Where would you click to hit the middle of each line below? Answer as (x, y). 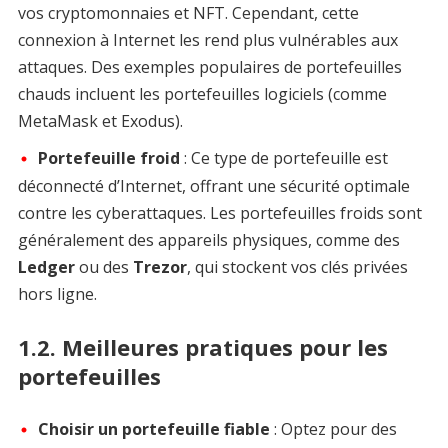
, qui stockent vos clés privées (297, 267)
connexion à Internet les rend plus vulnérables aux (207, 39)
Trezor (159, 267)
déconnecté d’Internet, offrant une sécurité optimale (213, 186)
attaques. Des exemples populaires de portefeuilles (209, 66)
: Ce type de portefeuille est (283, 157)
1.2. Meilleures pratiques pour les (202, 347)
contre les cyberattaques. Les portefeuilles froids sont (219, 213)
